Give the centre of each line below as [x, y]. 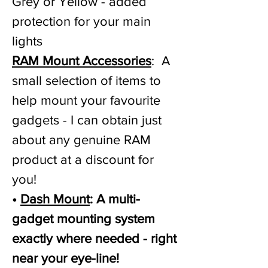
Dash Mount [55, 199]
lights [27, 41]
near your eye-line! [66, 258]
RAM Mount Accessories [82, 61]
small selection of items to [86, 80]
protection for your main [81, 21]
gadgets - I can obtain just [87, 120]
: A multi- [115, 199]
